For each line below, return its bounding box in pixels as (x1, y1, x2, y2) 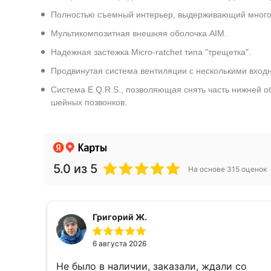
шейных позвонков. (50, 97, 127, 107)
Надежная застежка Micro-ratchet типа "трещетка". (50, 47, 251, 57)
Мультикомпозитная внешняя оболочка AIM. (50, 28, 227, 38)
